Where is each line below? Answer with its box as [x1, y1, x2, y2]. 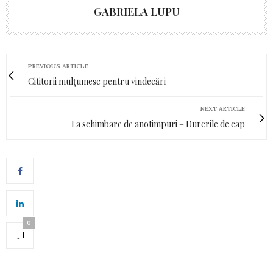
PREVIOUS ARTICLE [28, 62, 88, 71]
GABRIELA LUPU [93, 4, 180, 19]
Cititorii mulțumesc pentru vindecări [28, 76, 166, 88]
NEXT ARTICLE [200, 105, 245, 113]
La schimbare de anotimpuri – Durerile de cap [71, 118, 245, 130]
